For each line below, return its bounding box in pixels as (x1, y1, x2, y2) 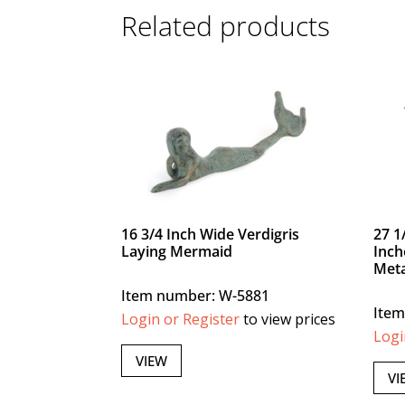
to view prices (240, 309, 336, 330)
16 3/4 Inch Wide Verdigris (121, 224, 300, 245)
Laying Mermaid (121, 241, 233, 262)
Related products (121, 7, 331, 45)
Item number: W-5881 (121, 286, 270, 306)
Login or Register (121, 309, 240, 330)
